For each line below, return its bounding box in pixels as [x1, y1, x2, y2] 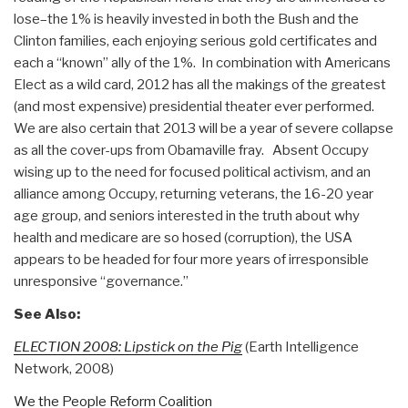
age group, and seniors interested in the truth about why [14, 207, 360, 224]
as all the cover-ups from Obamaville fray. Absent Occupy [14, 141, 369, 158]
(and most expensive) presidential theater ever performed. [14, 97, 377, 115]
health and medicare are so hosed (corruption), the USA [14, 229, 352, 246]
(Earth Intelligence [242, 338, 359, 355]
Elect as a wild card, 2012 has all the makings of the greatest [14, 76, 386, 93]
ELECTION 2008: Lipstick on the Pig [14, 338, 242, 355]
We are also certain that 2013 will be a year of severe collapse [14, 119, 393, 137]
